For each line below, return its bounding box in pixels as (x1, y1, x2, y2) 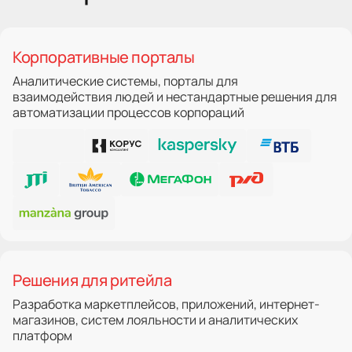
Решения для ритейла (13, 268, 172, 291)
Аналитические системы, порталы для (13, 71, 238, 90)
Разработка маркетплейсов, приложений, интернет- (13, 295, 320, 313)
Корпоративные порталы (13, 45, 195, 68)
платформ (13, 326, 72, 344)
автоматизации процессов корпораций (13, 103, 244, 121)
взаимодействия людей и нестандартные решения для (13, 87, 337, 105)
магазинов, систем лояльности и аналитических (13, 310, 298, 328)
